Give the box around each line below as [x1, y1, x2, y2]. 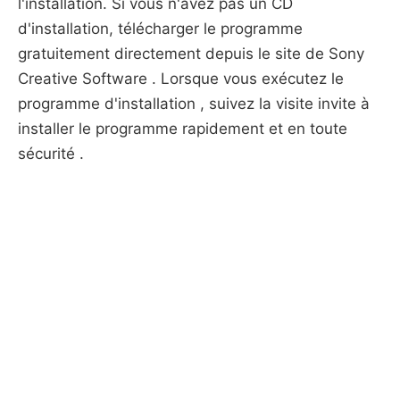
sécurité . [18, 145, 84, 162]
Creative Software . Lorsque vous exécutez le [18, 70, 344, 87]
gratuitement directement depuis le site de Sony [18, 45, 364, 62]
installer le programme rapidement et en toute [18, 120, 347, 137]
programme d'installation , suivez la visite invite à [18, 95, 370, 112]
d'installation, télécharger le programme [18, 20, 303, 37]
